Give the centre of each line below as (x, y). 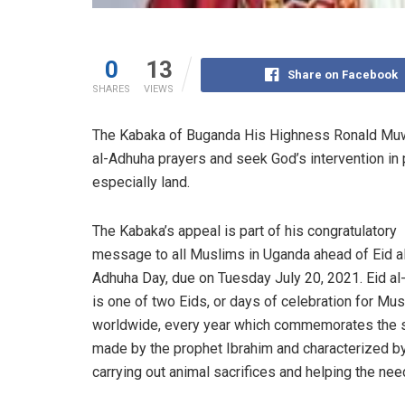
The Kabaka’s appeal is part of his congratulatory (245, 231)
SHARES (111, 89)
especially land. (141, 182)
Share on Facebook (342, 74)
